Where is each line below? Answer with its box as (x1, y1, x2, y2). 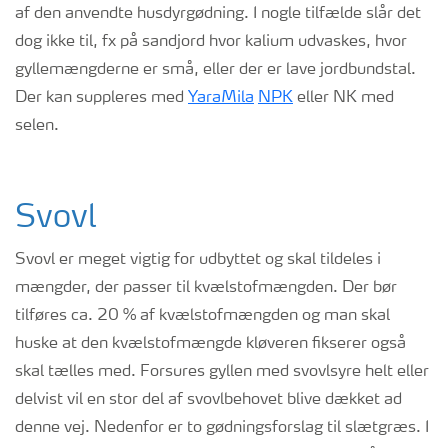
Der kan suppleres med (15, 90, 188, 106)
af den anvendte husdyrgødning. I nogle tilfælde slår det (15, 6, 421, 22)
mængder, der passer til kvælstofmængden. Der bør (15, 280, 397, 296)
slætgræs (345, 420, 416, 436)
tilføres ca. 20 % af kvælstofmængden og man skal (15, 308, 390, 324)
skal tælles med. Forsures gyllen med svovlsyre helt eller (15, 364, 429, 380)
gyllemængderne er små (15, 62, 194, 78)
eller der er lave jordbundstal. (199, 62, 418, 78)
